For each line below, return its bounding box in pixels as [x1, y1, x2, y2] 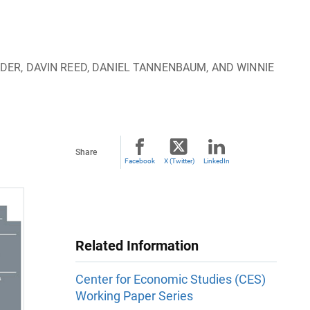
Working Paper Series [75, 289, 193, 304]
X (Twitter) [163, 157, 194, 165]
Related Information [75, 237, 199, 254]
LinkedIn [203, 157, 230, 165]
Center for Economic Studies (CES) [75, 272, 266, 287]
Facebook [125, 157, 155, 165]
